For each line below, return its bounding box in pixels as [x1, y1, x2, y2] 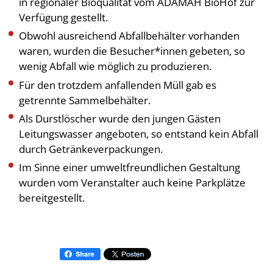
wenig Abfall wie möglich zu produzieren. [19, 59, 212, 74]
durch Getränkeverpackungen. [19, 141, 163, 156]
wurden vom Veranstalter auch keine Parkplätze [19, 175, 246, 190]
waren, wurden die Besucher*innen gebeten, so [19, 44, 246, 58]
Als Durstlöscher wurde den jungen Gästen [19, 111, 221, 126]
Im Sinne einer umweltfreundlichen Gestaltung [19, 160, 241, 174]
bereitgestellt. [19, 190, 85, 205]
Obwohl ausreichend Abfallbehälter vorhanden [19, 29, 240, 43]
